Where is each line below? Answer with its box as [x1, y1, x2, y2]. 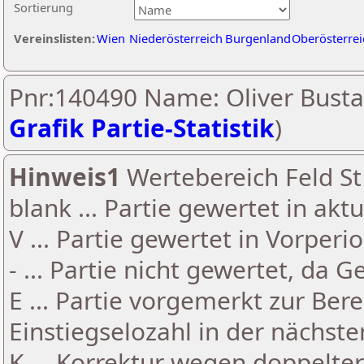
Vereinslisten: [14, 30, 95, 46]
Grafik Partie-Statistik [9, 111, 275, 145]
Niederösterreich [129, 30, 223, 46]
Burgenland [225, 30, 291, 46]
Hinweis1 [9, 160, 120, 193]
